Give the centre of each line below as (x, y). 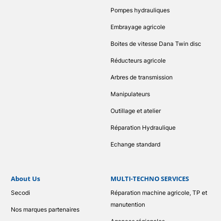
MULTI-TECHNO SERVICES (150, 179)
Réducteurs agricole (138, 61)
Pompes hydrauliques (140, 10)
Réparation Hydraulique (143, 128)
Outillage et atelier (136, 111)
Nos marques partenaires (45, 210)
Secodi (21, 193)
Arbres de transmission (142, 77)
